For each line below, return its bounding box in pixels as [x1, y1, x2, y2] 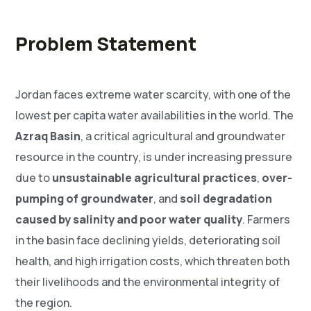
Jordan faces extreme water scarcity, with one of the [15, 87, 292, 103]
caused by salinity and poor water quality [15, 212, 243, 228]
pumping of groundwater [15, 191, 154, 207]
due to [15, 170, 53, 186]
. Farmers [242, 212, 291, 228]
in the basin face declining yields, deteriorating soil [15, 233, 281, 249]
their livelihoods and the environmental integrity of [15, 274, 280, 290]
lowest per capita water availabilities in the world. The [15, 108, 294, 124]
